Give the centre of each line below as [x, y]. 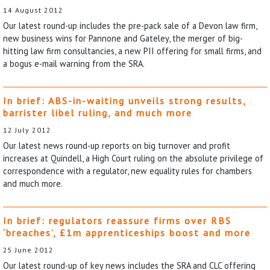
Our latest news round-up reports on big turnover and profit [117, 145]
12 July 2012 [27, 130]
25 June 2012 [28, 250]
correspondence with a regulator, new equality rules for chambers [127, 171]
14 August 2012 [33, 10]
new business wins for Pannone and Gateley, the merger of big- [123, 38]
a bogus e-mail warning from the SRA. [74, 63]
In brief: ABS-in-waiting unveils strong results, [124, 100]
